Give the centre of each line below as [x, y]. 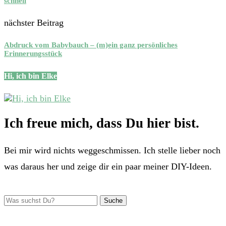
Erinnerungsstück [33, 54]
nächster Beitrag [34, 23]
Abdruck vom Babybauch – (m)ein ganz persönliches [91, 45]
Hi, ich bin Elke [31, 76]
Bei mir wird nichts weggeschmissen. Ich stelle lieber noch [112, 150]
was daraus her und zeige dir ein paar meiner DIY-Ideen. [108, 166]
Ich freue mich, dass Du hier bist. [102, 123]
